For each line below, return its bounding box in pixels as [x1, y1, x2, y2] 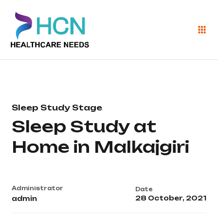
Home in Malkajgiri [12, 137, 189, 157]
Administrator [12, 185, 63, 192]
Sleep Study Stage [12, 103, 102, 113]
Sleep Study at [12, 116, 156, 137]
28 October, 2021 [135, 194, 206, 202]
